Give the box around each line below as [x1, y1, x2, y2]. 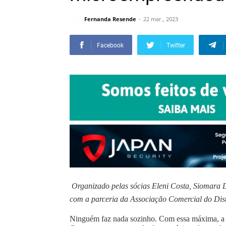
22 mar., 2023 [143, 15, 178, 23]
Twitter [166, 41, 185, 49]
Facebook [97, 41, 124, 49]
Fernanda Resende [84, 15, 136, 23]
